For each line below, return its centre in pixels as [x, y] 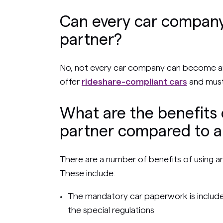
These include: [87, 173]
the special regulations [111, 210]
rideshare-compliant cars [134, 81]
